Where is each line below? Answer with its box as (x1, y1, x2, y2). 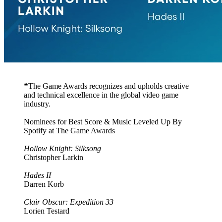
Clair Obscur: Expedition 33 (24, 197, 113, 206)
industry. (24, 99, 51, 108)
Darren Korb (24, 179, 64, 188)
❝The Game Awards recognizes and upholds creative (24, 81, 189, 90)
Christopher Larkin (24, 153, 83, 162)
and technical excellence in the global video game (24, 90, 178, 99)
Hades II (24, 170, 51, 179)
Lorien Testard (24, 206, 69, 215)
